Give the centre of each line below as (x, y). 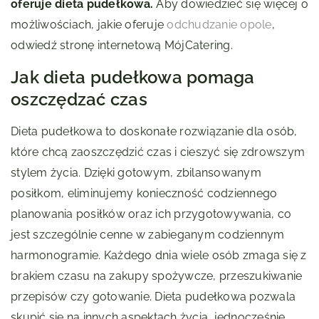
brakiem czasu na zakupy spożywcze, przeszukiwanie (157, 276)
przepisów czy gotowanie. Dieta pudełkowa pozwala (153, 297)
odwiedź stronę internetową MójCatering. (122, 46)
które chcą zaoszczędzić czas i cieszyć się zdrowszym (158, 152)
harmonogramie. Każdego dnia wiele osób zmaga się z (159, 256)
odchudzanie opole (219, 25)
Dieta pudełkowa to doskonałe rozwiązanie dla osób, (154, 132)
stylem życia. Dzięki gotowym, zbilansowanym (136, 173)
